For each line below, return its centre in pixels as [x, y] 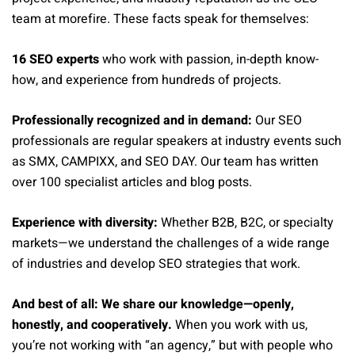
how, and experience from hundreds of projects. [147, 80]
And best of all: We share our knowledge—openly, [153, 305]
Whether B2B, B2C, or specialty [246, 223]
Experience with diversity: [85, 223]
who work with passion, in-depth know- [209, 60]
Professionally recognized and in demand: [132, 121]
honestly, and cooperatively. [92, 325]
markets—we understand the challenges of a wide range [171, 244]
